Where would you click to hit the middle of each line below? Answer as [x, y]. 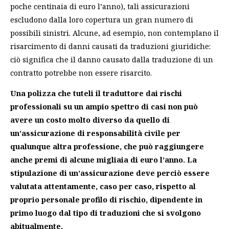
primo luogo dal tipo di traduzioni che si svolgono [106, 213]
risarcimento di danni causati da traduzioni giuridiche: [110, 46]
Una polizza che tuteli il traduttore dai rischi [96, 93]
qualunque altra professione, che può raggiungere [107, 146]
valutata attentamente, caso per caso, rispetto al [103, 186]
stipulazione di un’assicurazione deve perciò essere [110, 173]
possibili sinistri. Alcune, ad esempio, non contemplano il [114, 32]
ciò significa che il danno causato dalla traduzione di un [112, 59]
